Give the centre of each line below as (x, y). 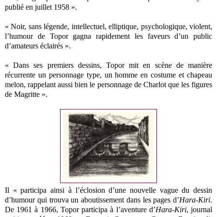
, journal (199, 209)
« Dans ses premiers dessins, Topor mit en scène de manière (108, 65)
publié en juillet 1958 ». (41, 7)
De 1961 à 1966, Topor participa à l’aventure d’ (80, 209)
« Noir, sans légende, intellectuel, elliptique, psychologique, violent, (108, 26)
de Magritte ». (27, 94)
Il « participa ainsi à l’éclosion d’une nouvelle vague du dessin (108, 190)
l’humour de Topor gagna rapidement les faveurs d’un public (108, 36)
